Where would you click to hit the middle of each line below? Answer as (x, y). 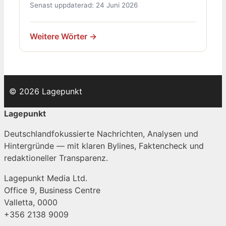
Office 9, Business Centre (52, 190)
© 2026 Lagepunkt (46, 92)
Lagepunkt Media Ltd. (46, 178)
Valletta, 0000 (31, 203)
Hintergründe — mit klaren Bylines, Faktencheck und (104, 146)
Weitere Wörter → (63, 36)
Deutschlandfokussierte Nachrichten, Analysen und (101, 134)
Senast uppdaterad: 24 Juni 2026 (84, 5)
